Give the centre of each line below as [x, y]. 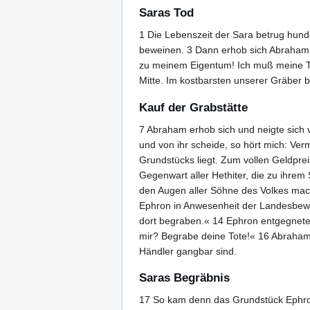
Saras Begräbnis [184, 278]
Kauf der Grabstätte [193, 107]
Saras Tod [166, 13]
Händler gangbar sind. [188, 251]
